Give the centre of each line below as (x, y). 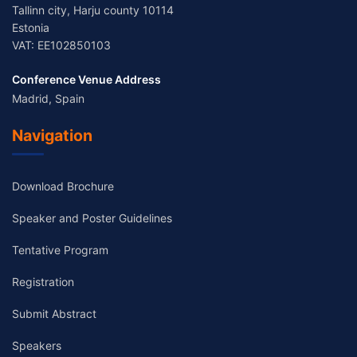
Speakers (37, 346)
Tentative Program (60, 250)
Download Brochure (63, 186)
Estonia (31, 28)
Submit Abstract (54, 314)
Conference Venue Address (86, 80)
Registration (43, 282)
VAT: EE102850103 (61, 45)
